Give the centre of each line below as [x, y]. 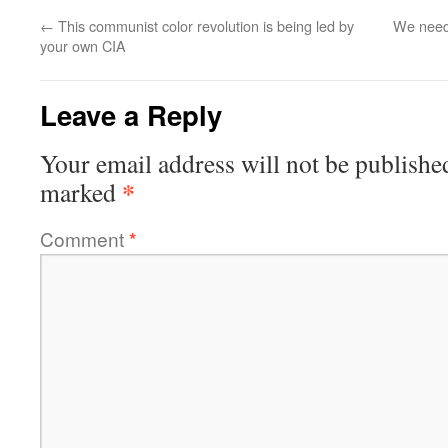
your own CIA [83, 46]
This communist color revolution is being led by [204, 26]
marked [81, 192]
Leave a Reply [131, 115]
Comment [84, 239]
